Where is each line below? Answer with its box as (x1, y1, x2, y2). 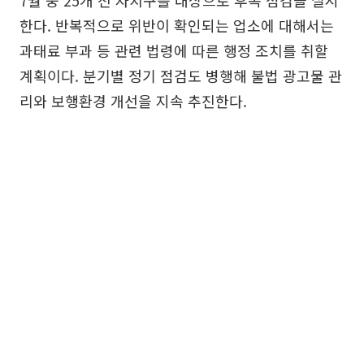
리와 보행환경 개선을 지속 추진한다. (19, 90, 247, 112)
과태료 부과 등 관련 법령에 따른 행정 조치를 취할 (19, 40, 328, 62)
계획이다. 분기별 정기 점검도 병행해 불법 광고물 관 (19, 65, 342, 87)
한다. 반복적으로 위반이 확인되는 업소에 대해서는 (19, 15, 334, 37)
